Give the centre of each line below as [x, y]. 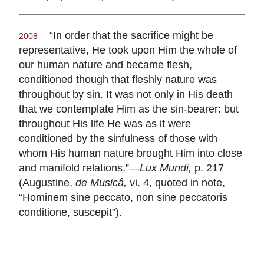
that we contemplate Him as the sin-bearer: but [129, 109]
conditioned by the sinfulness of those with [118, 138]
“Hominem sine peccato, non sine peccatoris [123, 197]
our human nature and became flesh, [105, 65]
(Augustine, [47, 183]
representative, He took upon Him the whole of [128, 50]
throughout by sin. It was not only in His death [126, 94]
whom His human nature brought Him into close [131, 153]
